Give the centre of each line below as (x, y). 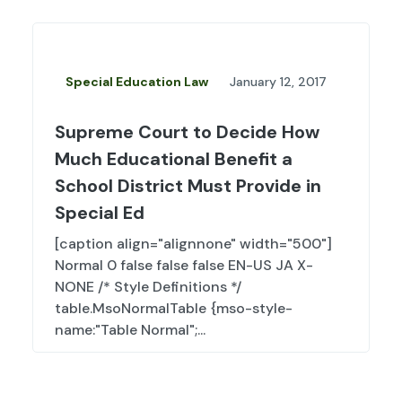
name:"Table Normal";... (130, 330)
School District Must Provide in (188, 186)
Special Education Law (137, 82)
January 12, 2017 (278, 82)
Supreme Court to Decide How (187, 132)
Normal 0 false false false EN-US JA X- (184, 266)
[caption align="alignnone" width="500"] (193, 244)
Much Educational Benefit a (174, 159)
